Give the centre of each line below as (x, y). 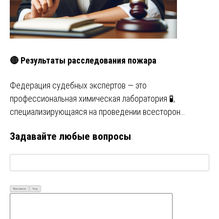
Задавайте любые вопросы (70, 136)
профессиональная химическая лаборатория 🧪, (92, 99)
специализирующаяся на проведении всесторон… (97, 112)
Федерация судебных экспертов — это (78, 86)
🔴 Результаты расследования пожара (83, 61)
